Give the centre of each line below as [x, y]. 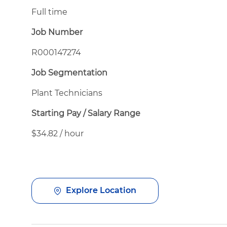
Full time [49, 12]
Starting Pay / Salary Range [86, 113]
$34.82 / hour [58, 133]
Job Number [57, 32]
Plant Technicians [67, 93]
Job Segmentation [69, 72]
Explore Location [101, 191]
